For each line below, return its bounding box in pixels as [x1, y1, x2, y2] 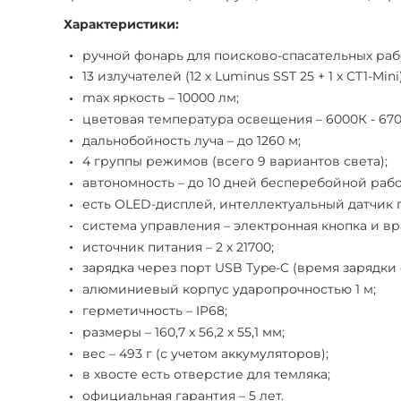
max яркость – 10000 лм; [82, 90, 240, 107]
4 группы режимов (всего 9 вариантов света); [82, 153, 388, 170]
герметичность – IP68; [82, 303, 228, 320]
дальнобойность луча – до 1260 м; [82, 132, 302, 149]
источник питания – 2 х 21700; [82, 238, 275, 255]
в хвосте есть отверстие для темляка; [82, 366, 331, 383]
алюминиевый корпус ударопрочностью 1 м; [82, 281, 377, 298]
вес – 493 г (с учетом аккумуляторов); [82, 345, 329, 362]
